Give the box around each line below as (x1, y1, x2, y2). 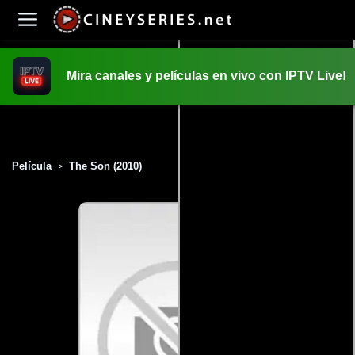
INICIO (162, 95, 193, 107)
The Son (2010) (69, 160, 142, 172)
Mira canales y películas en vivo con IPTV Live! (67, 69, 346, 82)
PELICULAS (148, 123, 207, 135)
